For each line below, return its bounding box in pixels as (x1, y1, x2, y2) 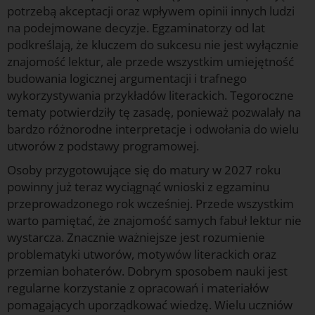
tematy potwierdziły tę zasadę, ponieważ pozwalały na (7, 104, 301, 121)
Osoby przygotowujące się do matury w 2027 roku (7, 162, 281, 179)
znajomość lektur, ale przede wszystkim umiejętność (7, 53, 294, 70)
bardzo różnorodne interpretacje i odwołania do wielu (7, 121, 299, 138)
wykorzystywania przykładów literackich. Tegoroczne (7, 87, 294, 104)
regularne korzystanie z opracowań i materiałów (7, 280, 269, 297)
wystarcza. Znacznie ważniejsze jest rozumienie (7, 229, 265, 246)
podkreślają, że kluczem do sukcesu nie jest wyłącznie (7, 37, 299, 53)
